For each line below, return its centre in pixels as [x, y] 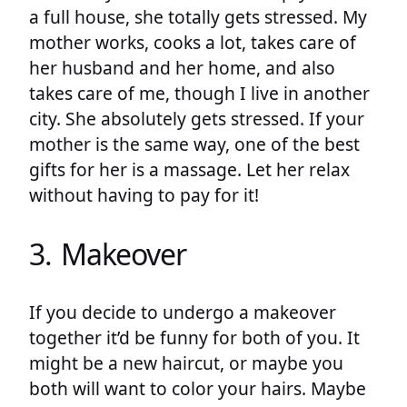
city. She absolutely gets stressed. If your [197, 119]
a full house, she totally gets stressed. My [198, 17]
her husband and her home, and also [182, 68]
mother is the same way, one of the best [194, 144]
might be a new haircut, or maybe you [186, 363]
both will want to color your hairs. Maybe [198, 389]
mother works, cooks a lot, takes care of [193, 43]
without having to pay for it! [144, 195]
